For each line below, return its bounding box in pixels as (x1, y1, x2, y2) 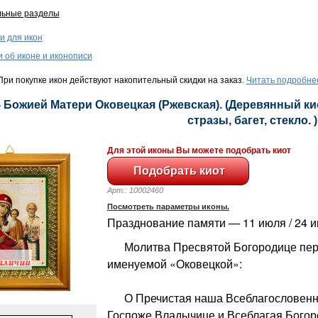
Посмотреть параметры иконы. (106, 202, 229, 211)
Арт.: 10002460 (106, 185, 176, 194)
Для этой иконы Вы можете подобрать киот (106, 145, 291, 155)
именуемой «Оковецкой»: (106, 255, 242, 272)
